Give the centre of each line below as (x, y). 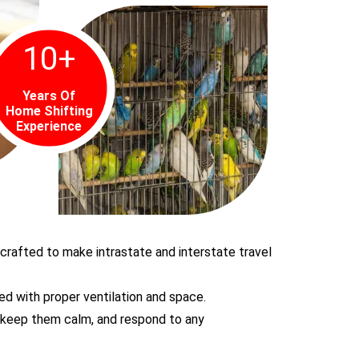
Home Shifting (49, 111)
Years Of (49, 95)
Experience (49, 126)
